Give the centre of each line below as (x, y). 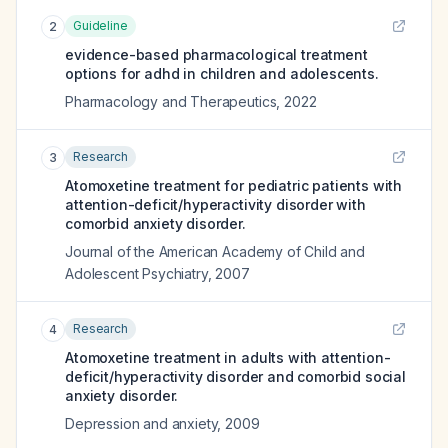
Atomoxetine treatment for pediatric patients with (234, 185)
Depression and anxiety (141, 423)
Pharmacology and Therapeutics (171, 101)
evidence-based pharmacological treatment (216, 54)
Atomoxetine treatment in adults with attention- (228, 357)
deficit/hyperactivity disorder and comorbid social (235, 376)
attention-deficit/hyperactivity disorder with (215, 204)
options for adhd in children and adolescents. (222, 73)
